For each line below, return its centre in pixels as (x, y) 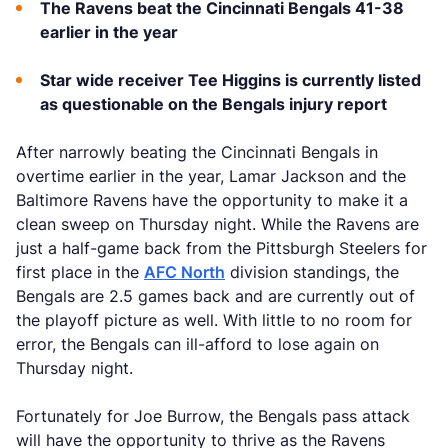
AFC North (184, 272)
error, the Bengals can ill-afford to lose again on (197, 344)
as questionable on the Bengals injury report (213, 104)
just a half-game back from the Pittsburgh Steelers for (221, 248)
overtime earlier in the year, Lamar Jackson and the (211, 176)
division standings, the (312, 272)
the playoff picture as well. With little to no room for (214, 320)
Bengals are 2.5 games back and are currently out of (215, 296)
